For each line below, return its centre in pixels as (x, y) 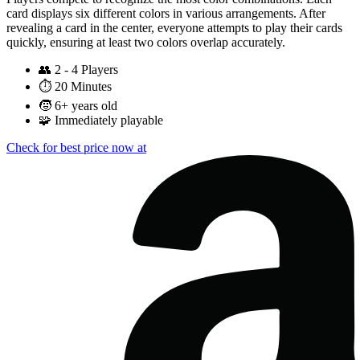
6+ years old (86, 106)
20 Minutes (83, 87)
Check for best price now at (76, 148)
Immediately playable (109, 121)
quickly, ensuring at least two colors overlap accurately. (146, 43)
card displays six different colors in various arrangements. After (166, 14)
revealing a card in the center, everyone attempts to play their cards (174, 28)
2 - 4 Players (86, 70)
